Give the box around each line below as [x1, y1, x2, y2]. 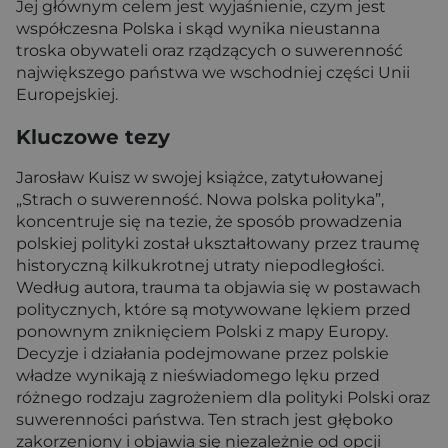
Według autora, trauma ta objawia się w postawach [16, 277, 421, 297]
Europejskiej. [16, 85, 118, 105]
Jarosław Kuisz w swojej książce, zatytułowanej [16, 167, 383, 187]
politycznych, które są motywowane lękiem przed [16, 299, 411, 319]
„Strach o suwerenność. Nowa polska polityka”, [16, 189, 384, 209]
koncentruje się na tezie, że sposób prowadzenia [16, 211, 402, 231]
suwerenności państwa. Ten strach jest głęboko [16, 409, 393, 429]
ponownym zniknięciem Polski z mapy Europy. [16, 321, 388, 341]
